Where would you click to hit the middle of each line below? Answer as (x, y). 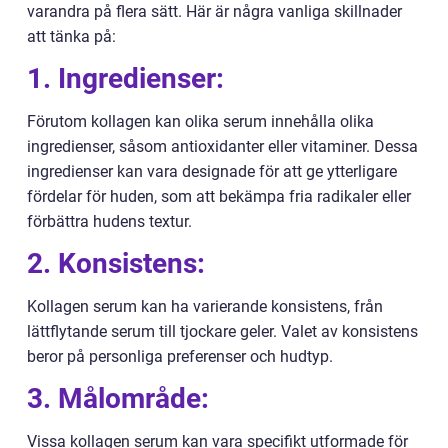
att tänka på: (71, 37)
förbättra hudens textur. (109, 222)
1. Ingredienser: (125, 79)
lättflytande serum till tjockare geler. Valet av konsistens (222, 332)
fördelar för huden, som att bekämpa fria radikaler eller (219, 197)
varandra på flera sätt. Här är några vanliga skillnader (214, 12)
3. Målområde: (118, 399)
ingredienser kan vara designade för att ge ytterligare (212, 172)
